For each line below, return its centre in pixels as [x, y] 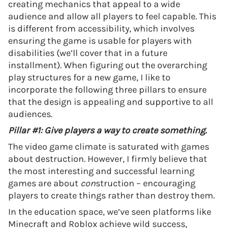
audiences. [30, 114]
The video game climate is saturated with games [109, 147]
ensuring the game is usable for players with [100, 41]
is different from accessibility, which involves [101, 28]
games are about [44, 183]
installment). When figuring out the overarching [108, 65]
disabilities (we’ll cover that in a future [88, 53]
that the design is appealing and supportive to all [111, 102]
